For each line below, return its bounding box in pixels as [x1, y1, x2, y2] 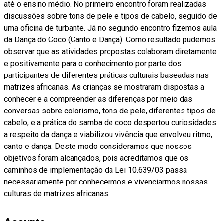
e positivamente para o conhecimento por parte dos [4, 58, 182, 68]
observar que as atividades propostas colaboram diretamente [4, 46, 217, 56]
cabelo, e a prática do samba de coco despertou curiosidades [4, 117, 216, 127]
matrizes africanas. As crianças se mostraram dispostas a [4, 82, 204, 92]
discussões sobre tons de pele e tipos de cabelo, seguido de [4, 11, 217, 21]
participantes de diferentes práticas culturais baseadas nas [4, 70, 209, 80]
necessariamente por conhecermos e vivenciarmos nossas [4, 177, 208, 186]
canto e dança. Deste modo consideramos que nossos [4, 141, 192, 151]
